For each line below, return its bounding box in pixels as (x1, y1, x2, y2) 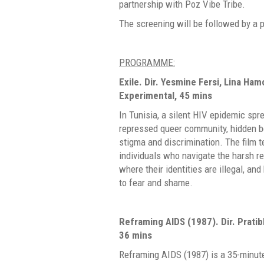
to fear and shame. (119, 176, 193, 189)
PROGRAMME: (119, 56, 175, 68)
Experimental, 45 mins (119, 89, 212, 101)
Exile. (119, 75, 144, 88)
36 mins (119, 229, 152, 241)
